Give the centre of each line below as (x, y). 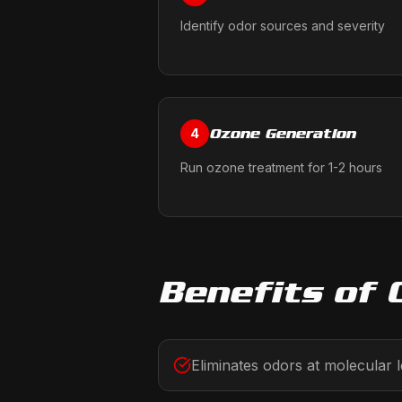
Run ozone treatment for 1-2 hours (281, 167)
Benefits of (272, 292)
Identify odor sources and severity (283, 26)
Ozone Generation (282, 133)
